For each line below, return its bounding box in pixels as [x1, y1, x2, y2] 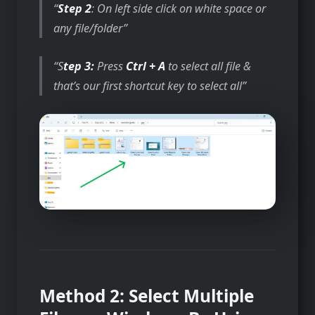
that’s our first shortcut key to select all [53, 77, 243, 94]
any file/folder [53, 20, 124, 36]
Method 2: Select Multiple [39, 283, 254, 307]
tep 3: [63, 58, 98, 74]
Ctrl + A [126, 58, 169, 74]
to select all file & [168, 58, 252, 74]
